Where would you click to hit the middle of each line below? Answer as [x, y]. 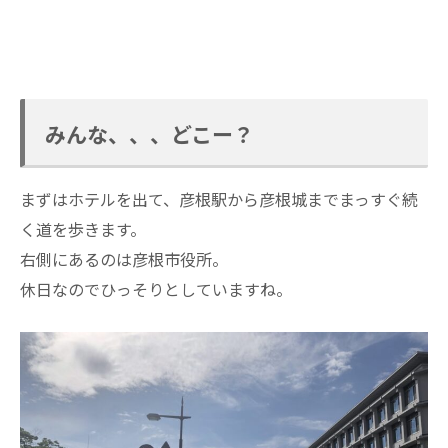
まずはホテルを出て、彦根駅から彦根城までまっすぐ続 [219, 198]
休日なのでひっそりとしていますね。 [156, 288]
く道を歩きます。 [83, 228]
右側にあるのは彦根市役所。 [124, 258]
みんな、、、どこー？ [149, 133]
